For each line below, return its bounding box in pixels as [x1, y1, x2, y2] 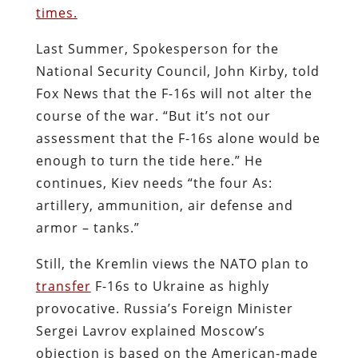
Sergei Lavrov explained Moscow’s [35, 321, 265, 340]
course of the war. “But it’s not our [35, 106, 271, 125]
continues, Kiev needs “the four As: [35, 173, 272, 192]
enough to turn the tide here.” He [35, 151, 263, 169]
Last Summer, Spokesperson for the [35, 39, 279, 58]
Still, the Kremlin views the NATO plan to [35, 254, 309, 272]
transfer [35, 276, 91, 295]
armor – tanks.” [35, 218, 140, 237]
